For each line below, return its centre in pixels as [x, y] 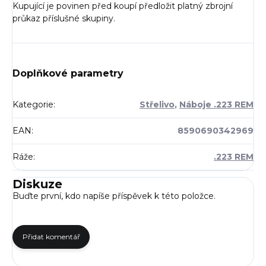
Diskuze [37, 184]
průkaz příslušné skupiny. [64, 18]
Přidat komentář [51, 236]
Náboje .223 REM [216, 104]
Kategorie [33, 104]
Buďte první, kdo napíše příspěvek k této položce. [114, 196]
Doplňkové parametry [68, 73]
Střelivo [157, 104]
